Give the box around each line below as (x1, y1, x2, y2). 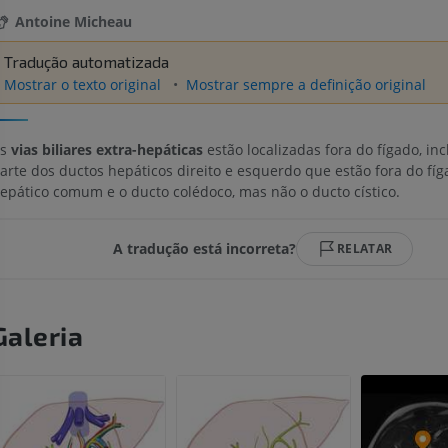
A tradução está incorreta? (113, 239, 297, 259)
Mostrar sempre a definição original (185, 75, 426, 95)
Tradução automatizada (3, 52, 169, 72)
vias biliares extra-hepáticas (10, 139, 203, 159)
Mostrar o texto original (3, 75, 165, 95)
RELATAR (337, 239, 393, 257)
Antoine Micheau (14, 12, 132, 32)
